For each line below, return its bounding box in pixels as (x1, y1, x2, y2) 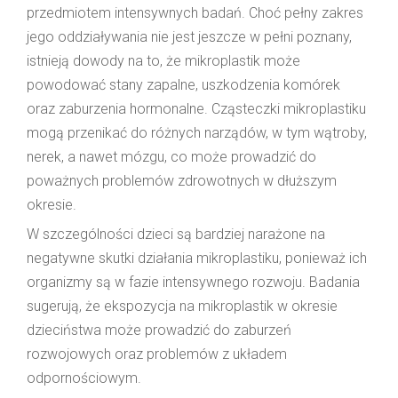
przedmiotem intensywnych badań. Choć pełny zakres (27, 4, 363, 21)
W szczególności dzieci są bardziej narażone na (27, 225, 325, 243)
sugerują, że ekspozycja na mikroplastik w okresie (27, 297, 338, 314)
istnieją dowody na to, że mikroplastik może (27, 52, 300, 69)
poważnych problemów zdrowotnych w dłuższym (27, 171, 337, 189)
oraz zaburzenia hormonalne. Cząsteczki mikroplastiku (27, 99, 366, 117)
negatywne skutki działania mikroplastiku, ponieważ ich (27, 249, 367, 267)
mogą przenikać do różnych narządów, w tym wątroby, (27, 123, 367, 141)
